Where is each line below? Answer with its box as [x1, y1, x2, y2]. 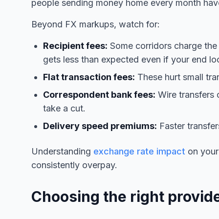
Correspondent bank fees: [43, 89, 155, 100]
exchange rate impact [93, 146, 185, 156]
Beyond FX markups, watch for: [31, 19, 160, 29]
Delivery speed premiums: [43, 120, 157, 131]
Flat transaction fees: [43, 71, 135, 82]
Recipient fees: [43, 40, 108, 51]
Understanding [31, 146, 93, 156]
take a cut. [43, 103, 86, 113]
